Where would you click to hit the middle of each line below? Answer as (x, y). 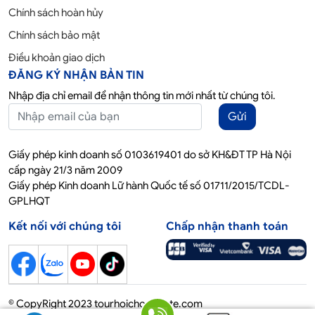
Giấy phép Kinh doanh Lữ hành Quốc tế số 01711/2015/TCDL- (149, 186)
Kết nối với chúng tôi (65, 227)
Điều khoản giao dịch (57, 58)
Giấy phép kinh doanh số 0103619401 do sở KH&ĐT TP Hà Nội (150, 155)
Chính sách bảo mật (54, 36)
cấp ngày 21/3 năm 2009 (65, 171)
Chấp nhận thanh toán (227, 227)
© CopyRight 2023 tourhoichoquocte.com (105, 304)
